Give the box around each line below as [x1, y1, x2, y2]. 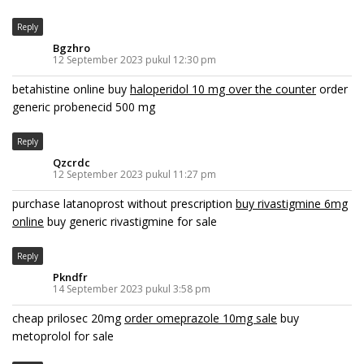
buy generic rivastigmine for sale [44, 213, 217, 229]
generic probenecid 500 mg [12, 98, 155, 115]
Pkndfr [53, 269, 88, 284]
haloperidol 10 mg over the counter [130, 80, 316, 97]
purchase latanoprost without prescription [12, 195, 236, 211]
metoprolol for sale [12, 327, 114, 344]
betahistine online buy [12, 80, 130, 97]
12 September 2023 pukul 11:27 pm [53, 167, 216, 181]
